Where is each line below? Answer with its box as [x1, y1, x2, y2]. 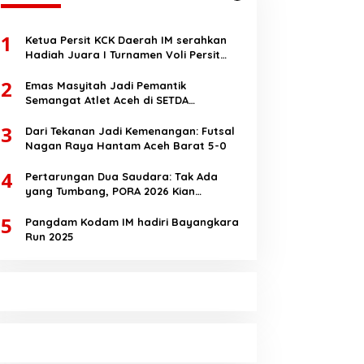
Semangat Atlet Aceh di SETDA [24, 93, 188, 107]
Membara [24, 199, 77, 213]
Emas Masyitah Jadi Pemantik [24, 79, 186, 93]
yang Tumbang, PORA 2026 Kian [24, 184, 195, 198]
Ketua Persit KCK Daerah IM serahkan [24, 33, 227, 47]
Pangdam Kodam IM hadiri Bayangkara [24, 215, 239, 229]
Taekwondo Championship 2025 [24, 108, 195, 122]
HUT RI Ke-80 [24, 63, 96, 76]
